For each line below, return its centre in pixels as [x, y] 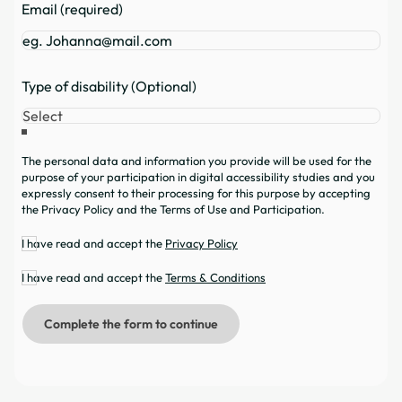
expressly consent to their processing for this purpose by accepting [196, 193]
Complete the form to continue [131, 324]
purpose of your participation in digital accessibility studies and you [198, 177]
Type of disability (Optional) [109, 87]
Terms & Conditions [215, 278]
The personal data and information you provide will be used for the [197, 161]
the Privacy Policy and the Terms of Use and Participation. [173, 210]
